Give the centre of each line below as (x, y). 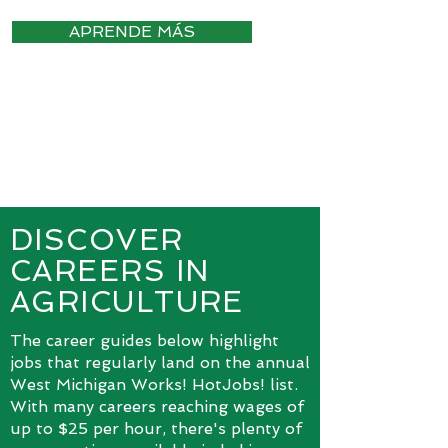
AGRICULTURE (127, 302)
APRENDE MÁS (132, 31)
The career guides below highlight (144, 340)
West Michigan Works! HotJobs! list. (154, 384)
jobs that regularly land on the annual (160, 362)
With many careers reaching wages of (157, 406)
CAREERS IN (110, 271)
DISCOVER (97, 240)
